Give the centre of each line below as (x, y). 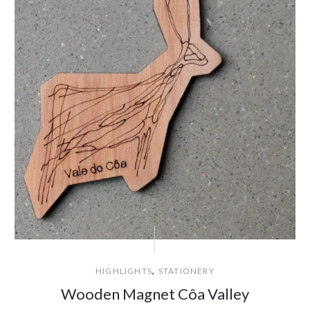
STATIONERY (186, 271)
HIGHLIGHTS (124, 271)
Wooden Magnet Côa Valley (155, 294)
